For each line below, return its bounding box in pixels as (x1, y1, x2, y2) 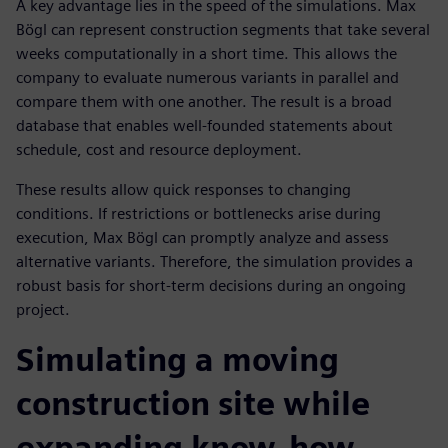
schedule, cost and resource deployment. (16, 139, 302, 159)
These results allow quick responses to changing (16, 179, 351, 199)
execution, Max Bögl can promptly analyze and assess (16, 227, 389, 247)
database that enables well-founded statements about (16, 115, 393, 135)
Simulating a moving (16, 339, 339, 379)
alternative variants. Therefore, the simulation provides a (16, 251, 413, 271)
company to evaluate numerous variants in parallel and (16, 67, 399, 87)
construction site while (16, 383, 370, 423)
